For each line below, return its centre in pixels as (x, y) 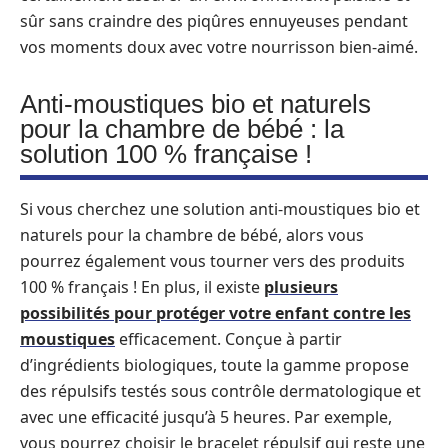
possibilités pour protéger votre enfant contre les (215, 313)
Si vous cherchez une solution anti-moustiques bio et (220, 209)
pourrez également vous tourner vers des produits (212, 261)
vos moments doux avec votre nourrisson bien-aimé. (219, 47)
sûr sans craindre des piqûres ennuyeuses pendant (214, 21)
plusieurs (301, 287)
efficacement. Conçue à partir (228, 339)
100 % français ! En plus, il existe (142, 287)
